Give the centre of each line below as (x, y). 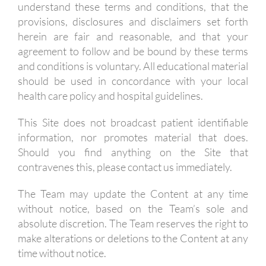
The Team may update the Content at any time (133, 194)
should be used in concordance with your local (133, 81)
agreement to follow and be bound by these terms (133, 51)
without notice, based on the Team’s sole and (133, 208)
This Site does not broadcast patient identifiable (133, 122)
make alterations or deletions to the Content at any (133, 238)
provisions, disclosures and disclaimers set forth (133, 21)
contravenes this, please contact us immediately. (125, 167)
